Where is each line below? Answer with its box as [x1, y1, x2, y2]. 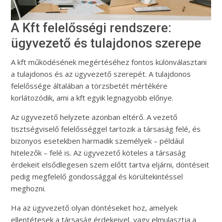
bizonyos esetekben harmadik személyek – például [11, 135, 184, 146]
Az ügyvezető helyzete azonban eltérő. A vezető [11, 111, 178, 122]
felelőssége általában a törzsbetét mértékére [11, 80, 168, 91]
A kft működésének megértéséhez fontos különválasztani [11, 56, 207, 67]
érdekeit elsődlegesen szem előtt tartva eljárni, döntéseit [11, 159, 210, 169]
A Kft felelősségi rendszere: [11, 20, 172, 35]
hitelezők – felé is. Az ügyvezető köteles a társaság [11, 147, 186, 158]
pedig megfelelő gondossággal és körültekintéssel [11, 171, 183, 181]
